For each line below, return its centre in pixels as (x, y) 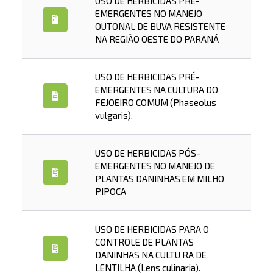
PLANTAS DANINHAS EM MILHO (159, 179)
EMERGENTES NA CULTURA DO (156, 90)
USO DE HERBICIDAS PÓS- (147, 153)
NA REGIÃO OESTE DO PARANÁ (157, 39)
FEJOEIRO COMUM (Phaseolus (155, 102)
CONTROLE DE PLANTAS (144, 242)
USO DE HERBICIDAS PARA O (152, 229)
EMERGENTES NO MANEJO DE (155, 166)
